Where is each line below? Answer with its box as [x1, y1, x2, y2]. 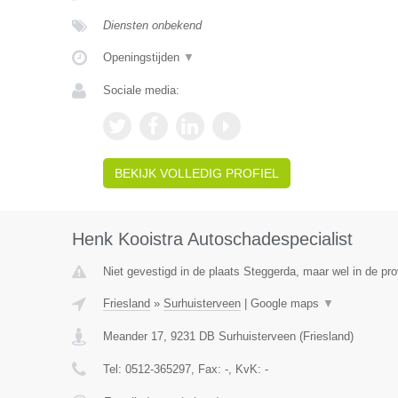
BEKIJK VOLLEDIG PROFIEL [114, 166, 279, 180]
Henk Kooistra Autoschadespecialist [71, 229, 353, 249]
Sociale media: [102, 84, 179, 97]
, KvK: [227, 362, 265, 376]
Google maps [250, 297, 322, 310]
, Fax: [190, 362, 225, 376]
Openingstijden [102, 51, 183, 64]
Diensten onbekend [102, 19, 202, 32]
